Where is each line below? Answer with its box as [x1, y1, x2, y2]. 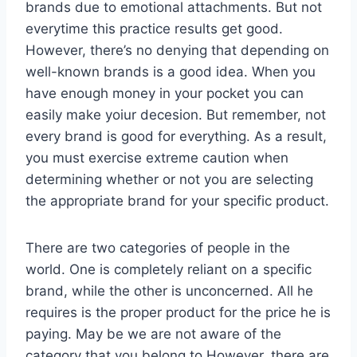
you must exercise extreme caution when [25, 149, 288, 166]
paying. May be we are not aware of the [25, 325, 281, 342]
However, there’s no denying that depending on [25, 41, 329, 58]
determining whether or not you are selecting [25, 171, 313, 187]
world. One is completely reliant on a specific [25, 261, 312, 277]
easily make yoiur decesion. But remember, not [25, 106, 326, 123]
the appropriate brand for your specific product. [25, 192, 329, 209]
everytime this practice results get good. [25, 20, 283, 37]
